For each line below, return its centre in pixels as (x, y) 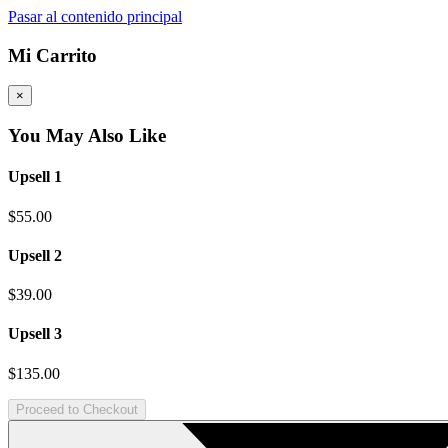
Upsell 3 (35, 334)
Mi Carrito (52, 55)
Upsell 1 (35, 177)
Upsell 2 (35, 255)
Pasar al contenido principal (95, 16)
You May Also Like (87, 136)
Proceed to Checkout (77, 409)
